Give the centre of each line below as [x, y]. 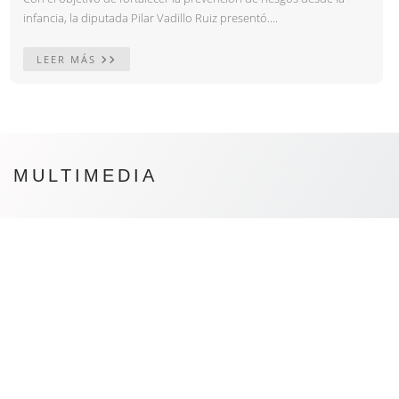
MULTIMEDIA [85, 175]
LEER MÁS [69, 59]
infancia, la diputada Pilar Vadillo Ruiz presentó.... [151, 17]
